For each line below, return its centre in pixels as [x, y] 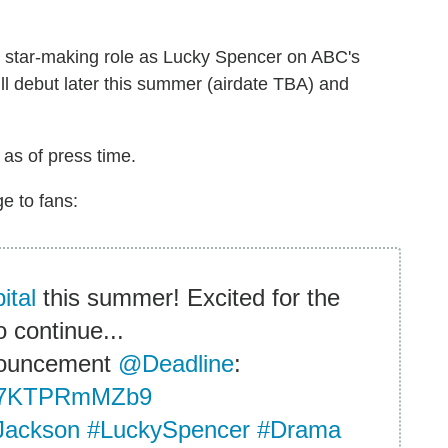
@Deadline [176, 363]
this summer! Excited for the [188, 297]
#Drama [298, 429]
